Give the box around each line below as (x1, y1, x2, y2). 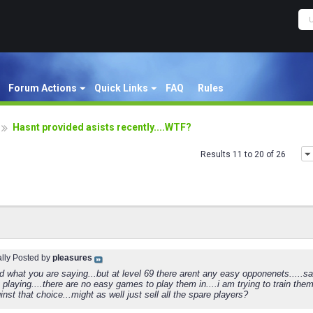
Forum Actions (8, 82, 77, 94)
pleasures (52, 253, 92, 263)
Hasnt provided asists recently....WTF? (13, 122, 191, 133)
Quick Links (94, 82, 148, 94)
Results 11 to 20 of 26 (201, 150, 286, 159)
